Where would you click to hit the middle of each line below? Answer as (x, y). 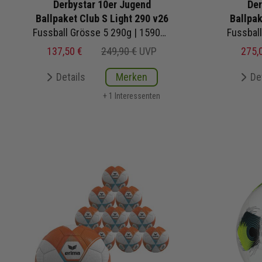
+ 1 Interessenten (132, 96)
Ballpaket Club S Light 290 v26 (102, 18)
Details (71, 77)
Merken (132, 77)
